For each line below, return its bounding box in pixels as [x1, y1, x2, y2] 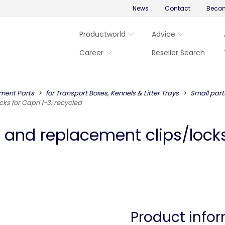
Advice [152, 29, 175, 39]
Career [79, 48, 103, 58]
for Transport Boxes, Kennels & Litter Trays [46, 88, 179, 98]
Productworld [79, 29, 126, 39]
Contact [164, 4, 190, 13]
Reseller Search [152, 48, 205, 58]
